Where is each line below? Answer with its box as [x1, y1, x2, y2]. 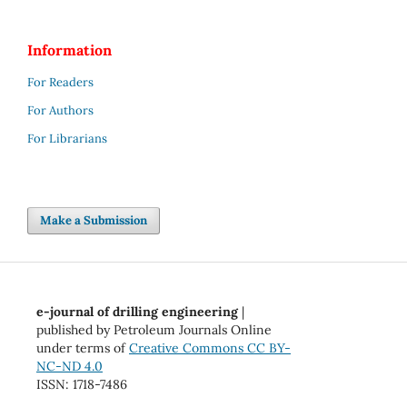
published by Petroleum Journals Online [35, 321, 272, 338]
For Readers [27, 74, 94, 90]
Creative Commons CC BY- [128, 339, 291, 356]
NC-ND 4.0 [35, 357, 103, 374]
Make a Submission [40, 212, 148, 228]
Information [27, 40, 112, 59]
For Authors [27, 102, 94, 118]
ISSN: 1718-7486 [35, 375, 127, 392]
